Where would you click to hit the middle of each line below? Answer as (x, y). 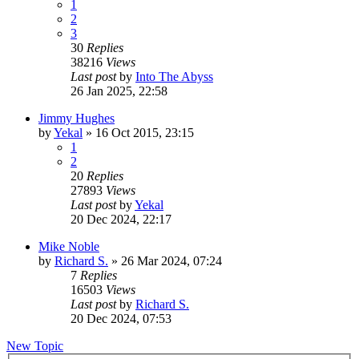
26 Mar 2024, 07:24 (171, 260)
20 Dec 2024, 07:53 (121, 318)
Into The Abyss (174, 76)
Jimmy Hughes (77, 118)
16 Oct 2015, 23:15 (145, 132)
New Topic (35, 345)
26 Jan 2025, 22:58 (119, 91)
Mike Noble (69, 246)
